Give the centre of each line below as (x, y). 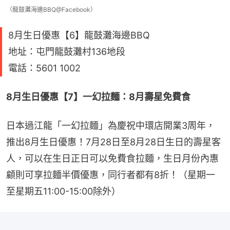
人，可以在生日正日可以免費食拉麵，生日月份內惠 (112, 159)
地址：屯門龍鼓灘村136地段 (67, 52)
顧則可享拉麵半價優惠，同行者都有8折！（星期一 (111, 175)
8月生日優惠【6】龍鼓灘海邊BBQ (79, 35)
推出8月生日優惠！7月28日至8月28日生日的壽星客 (113, 142)
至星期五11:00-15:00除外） (63, 191)
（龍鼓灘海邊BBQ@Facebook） (51, 10)
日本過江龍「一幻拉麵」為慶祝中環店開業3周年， (111, 126)
